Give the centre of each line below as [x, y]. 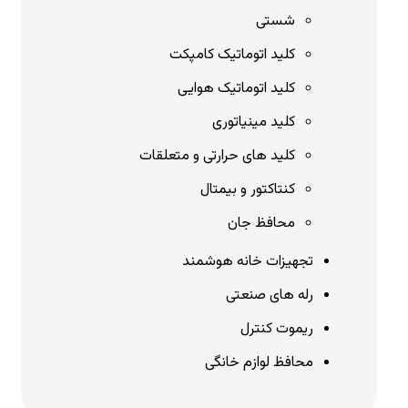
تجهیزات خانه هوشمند [248, 262]
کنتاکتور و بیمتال [248, 190]
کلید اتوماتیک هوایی [237, 89]
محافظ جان [262, 224]
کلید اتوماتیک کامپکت [233, 55]
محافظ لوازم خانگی [260, 363]
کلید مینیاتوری [254, 122]
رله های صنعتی [270, 296]
